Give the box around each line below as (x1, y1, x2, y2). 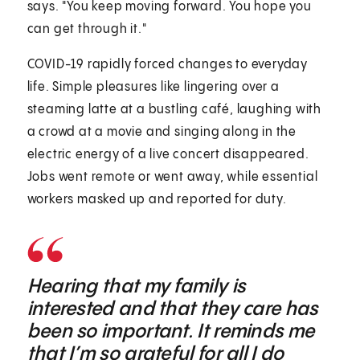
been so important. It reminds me (27, 321, 315, 342)
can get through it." (27, 22, 147, 36)
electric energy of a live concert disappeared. (27, 147, 309, 162)
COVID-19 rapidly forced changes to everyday (27, 57, 309, 72)
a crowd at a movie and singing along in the (27, 125, 297, 139)
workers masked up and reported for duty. (27, 192, 287, 207)
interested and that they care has (27, 298, 318, 320)
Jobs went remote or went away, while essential (27, 170, 318, 184)
